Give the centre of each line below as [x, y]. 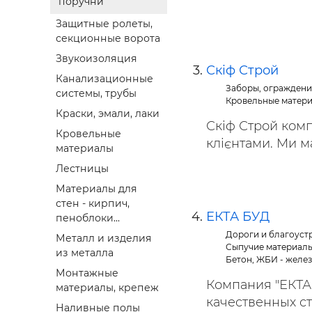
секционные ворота [108, 39]
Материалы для [96, 189]
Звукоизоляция [96, 59]
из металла [85, 253]
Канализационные [104, 79]
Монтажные [87, 273]
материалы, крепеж [107, 288]
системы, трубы [96, 94]
